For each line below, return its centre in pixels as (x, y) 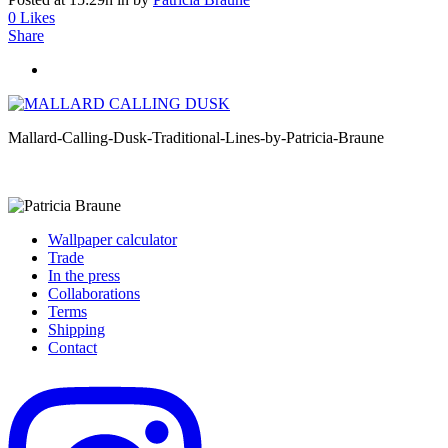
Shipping (76, 329)
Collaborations (94, 293)
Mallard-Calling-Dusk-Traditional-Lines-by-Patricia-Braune (196, 137)
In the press (84, 275)
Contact (72, 347)
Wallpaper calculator (112, 239)
